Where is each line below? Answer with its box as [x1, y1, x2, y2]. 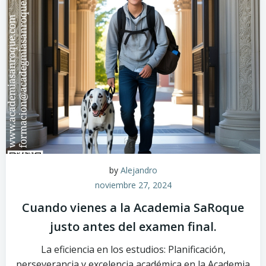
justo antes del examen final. [49, 218, 217, 235]
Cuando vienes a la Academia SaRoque [22, 199, 244, 216]
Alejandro [120, 164, 157, 176]
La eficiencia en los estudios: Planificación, [40, 243, 226, 256]
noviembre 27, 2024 [94, 179, 172, 191]
